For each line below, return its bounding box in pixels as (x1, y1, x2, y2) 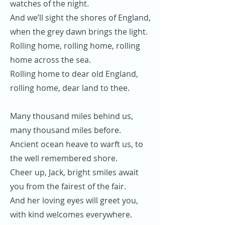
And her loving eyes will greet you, (10, 195, 138, 206)
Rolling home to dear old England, (10, 68, 138, 79)
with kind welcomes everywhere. (10, 209, 132, 220)
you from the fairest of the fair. (10, 181, 126, 192)
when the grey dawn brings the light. (10, 26, 148, 37)
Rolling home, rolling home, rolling (10, 40, 140, 51)
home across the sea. (10, 54, 91, 65)
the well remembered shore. (10, 153, 118, 164)
